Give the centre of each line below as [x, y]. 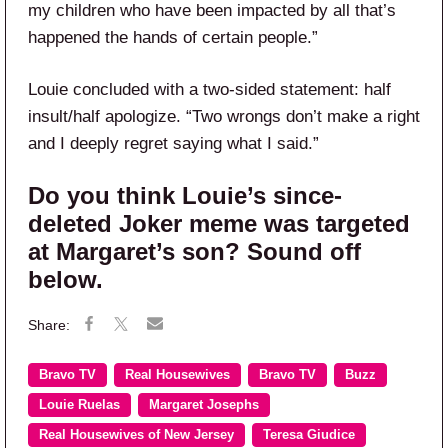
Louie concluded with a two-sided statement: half [209, 89]
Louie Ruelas [79, 404]
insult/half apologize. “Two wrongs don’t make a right [224, 116]
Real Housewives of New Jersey [136, 434]
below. [65, 279]
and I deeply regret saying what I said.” [173, 143]
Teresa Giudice [309, 434]
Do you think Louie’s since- [185, 195]
